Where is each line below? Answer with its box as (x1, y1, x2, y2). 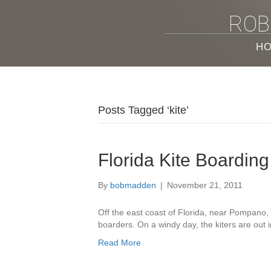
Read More (98, 238, 141, 247)
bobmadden (110, 180, 156, 190)
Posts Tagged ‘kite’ (98, 104, 189, 116)
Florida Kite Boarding (98, 150, 269, 170)
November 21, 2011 (167, 180, 243, 190)
